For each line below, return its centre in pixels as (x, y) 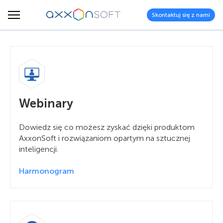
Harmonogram (47, 171)
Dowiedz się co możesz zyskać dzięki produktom (107, 127)
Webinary (46, 103)
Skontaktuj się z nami (181, 15)
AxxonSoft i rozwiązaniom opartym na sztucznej (105, 138)
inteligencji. (39, 149)
